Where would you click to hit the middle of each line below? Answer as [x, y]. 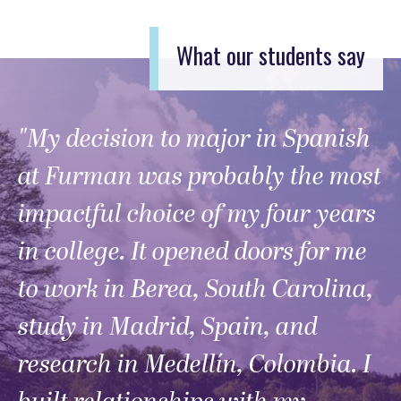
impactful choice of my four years [197, 215]
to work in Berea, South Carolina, [196, 290]
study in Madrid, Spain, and [168, 328]
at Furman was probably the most [200, 177]
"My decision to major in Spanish [194, 140]
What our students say [271, 55]
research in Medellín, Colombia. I [195, 365]
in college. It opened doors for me [192, 252]
